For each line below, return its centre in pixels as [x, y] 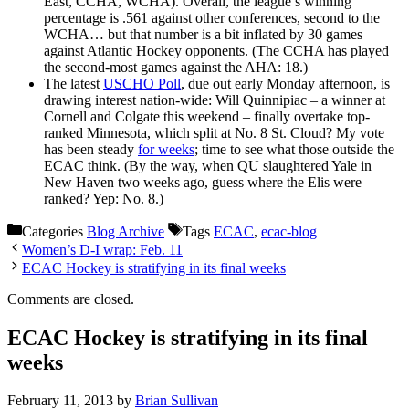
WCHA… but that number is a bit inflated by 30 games [203, 34]
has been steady [91, 149]
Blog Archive [126, 231]
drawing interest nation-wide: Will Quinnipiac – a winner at [215, 100]
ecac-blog [289, 231]
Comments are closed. [71, 299]
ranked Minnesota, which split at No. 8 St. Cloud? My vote [214, 132]
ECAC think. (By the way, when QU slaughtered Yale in [208, 165]
